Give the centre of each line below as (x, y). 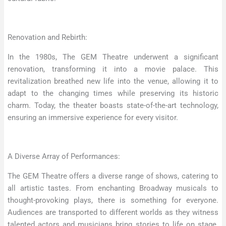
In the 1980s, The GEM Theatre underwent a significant (113, 57)
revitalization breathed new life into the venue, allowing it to (113, 81)
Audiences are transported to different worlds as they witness (113, 212)
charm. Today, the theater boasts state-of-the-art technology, (113, 105)
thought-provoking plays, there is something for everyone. (113, 200)
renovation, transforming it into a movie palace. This (113, 69)
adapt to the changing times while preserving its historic (113, 93)
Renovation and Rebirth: (47, 38)
